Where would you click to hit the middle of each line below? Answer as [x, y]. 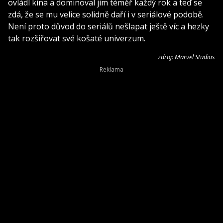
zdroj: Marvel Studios [186, 56]
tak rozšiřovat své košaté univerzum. [77, 38]
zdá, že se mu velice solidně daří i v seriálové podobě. [106, 14]
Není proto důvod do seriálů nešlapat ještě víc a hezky [109, 26]
